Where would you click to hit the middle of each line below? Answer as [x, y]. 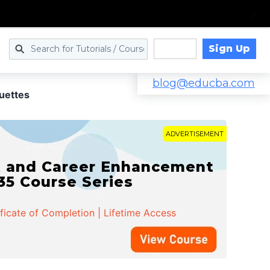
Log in [175, 49]
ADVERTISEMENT [195, 134]
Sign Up [229, 48]
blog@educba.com [204, 83]
